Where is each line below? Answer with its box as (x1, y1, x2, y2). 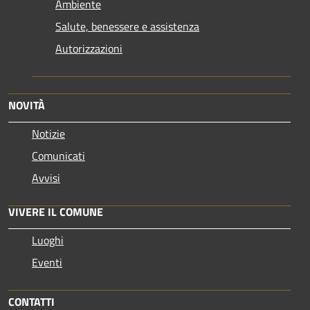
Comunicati (32, 147, 85, 164)
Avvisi (32, 169, 60, 186)
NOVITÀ (8, 96, 45, 113)
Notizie (32, 125, 65, 142)
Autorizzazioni (55, 39, 122, 57)
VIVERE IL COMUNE (8, 203, 103, 220)
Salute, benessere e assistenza (55, 17, 199, 35)
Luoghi (32, 231, 64, 248)
